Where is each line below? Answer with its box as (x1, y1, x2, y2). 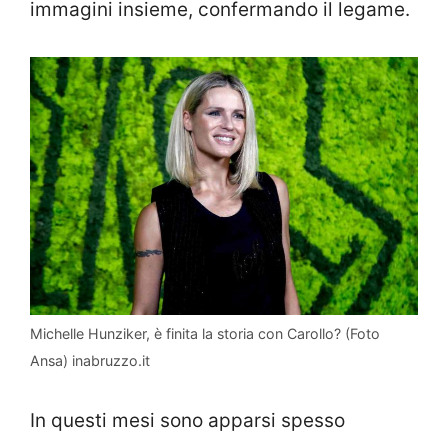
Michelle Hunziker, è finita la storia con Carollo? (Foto (30, 325, 380, 343)
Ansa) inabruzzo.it (30, 352, 150, 370)
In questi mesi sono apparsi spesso (30, 408, 345, 432)
